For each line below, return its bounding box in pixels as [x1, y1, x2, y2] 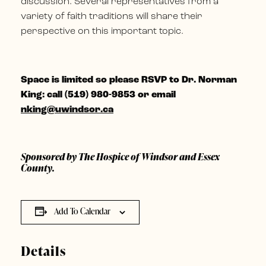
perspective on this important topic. [21, 27, 183, 36]
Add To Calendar [54, 205, 110, 217]
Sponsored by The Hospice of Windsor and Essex [21, 150, 220, 163]
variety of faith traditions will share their [21, 12, 202, 21]
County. [21, 161, 56, 175]
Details [21, 242, 66, 260]
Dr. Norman [182, 75, 237, 85]
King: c [21, 90, 52, 100]
